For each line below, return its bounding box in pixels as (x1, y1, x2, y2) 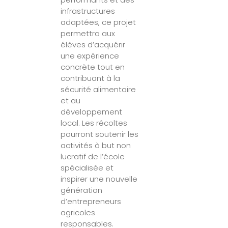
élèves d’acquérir (61, 39, 126, 50)
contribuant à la (61, 72, 121, 83)
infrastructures (61, 5, 116, 16)
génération (61, 184, 103, 195)
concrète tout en (61, 61, 125, 72)
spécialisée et (61, 162, 114, 173)
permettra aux (61, 27, 116, 39)
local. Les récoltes (61, 117, 128, 128)
